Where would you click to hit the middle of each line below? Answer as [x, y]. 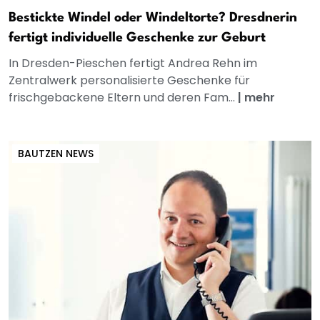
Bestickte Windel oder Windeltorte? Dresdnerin [153, 18]
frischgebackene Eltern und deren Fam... [123, 98]
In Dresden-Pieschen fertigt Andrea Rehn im [133, 64]
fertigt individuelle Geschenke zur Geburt [137, 38]
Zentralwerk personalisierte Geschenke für [129, 81]
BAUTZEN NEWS [56, 154]
